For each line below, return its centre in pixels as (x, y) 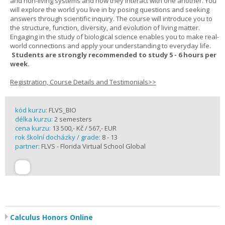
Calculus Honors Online (51, 217)
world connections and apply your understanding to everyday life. (110, 46)
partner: (28, 146)
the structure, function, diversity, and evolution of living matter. (105, 28)
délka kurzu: (35, 119)
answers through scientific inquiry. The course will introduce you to (111, 19)
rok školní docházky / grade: (59, 137)
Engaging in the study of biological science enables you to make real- (115, 37)
